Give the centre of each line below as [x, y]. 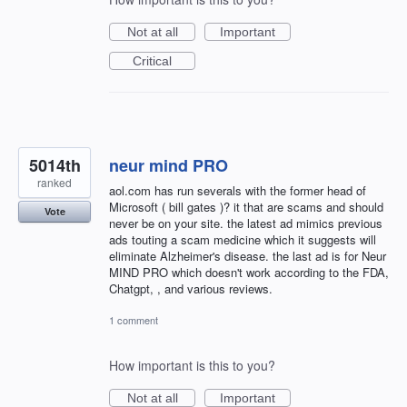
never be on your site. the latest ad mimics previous [246, 223]
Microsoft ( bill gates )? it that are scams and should [246, 207]
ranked [55, 183]
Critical [152, 61]
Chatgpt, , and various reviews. [191, 289]
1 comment [134, 320]
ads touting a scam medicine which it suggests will [243, 240]
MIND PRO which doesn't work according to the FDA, [249, 273]
